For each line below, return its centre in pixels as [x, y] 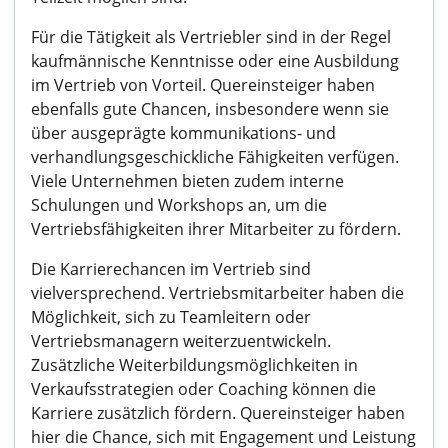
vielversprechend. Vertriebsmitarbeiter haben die [217, 293]
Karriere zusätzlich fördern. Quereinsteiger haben [218, 413]
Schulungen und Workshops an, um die [179, 205]
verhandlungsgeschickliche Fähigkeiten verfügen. [215, 157]
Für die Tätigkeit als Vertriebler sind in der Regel [211, 37]
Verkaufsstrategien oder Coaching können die [203, 389]
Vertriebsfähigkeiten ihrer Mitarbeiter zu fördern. [216, 229]
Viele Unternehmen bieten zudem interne [187, 181]
